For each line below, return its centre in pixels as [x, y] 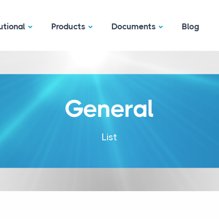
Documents [133, 26]
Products [68, 26]
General [109, 109]
